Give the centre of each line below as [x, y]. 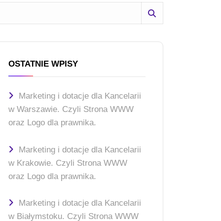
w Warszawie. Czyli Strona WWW [71, 109]
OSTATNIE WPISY [43, 64]
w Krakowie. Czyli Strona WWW [68, 163]
